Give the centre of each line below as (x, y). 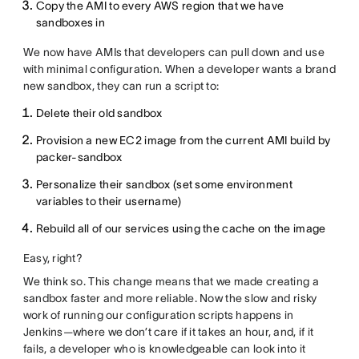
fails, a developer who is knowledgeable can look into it (164, 348)
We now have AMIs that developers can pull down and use (173, 52)
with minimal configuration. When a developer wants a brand (179, 69)
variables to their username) (109, 201)
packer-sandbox (79, 157)
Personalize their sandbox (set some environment (164, 184)
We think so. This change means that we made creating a (171, 281)
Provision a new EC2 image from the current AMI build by (183, 140)
